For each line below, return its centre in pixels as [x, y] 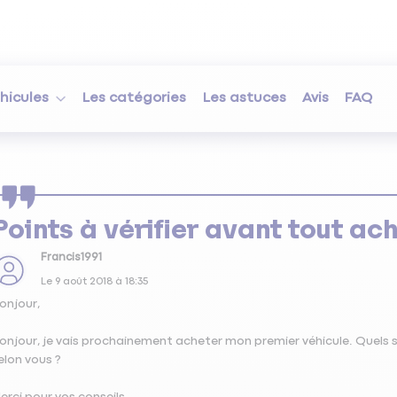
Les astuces [244, 98]
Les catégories [135, 98]
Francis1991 [71, 258]
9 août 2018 [83, 282]
